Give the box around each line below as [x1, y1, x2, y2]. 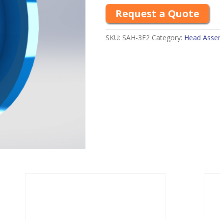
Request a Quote [115, 7, 199, 20]
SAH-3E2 [122, 33, 150, 42]
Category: [151, 33, 184, 42]
